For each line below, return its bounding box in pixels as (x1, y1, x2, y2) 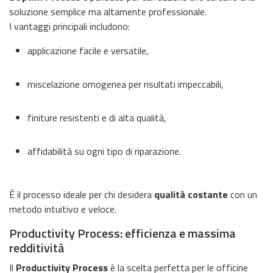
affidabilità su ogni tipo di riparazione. (27, 143, 181, 158)
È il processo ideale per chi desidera (9, 186, 154, 202)
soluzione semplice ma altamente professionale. (9, 4, 207, 19)
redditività (9, 238, 65, 257)
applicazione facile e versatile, (27, 43, 149, 58)
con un (228, 186, 257, 202)
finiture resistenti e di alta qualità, (27, 110, 166, 125)
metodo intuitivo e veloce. (9, 201, 116, 216)
